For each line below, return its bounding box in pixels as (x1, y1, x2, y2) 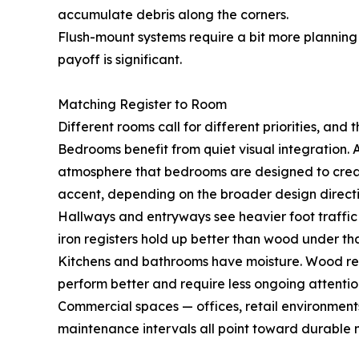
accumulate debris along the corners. (58, 6, 288, 23)
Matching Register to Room (58, 96, 227, 113)
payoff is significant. (58, 51, 182, 68)
